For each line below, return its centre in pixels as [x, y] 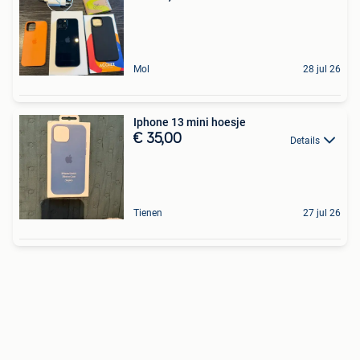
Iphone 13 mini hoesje [190, 123]
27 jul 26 [322, 213]
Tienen [148, 213]
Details [305, 140]
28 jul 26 [322, 70]
